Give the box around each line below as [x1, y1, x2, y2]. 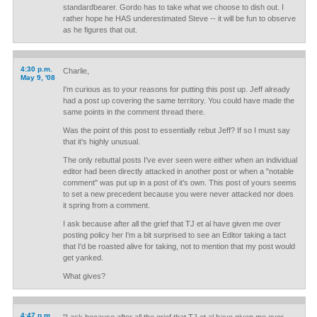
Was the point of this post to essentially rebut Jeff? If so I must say [62, 126, 290, 134]
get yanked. [62, 253, 103, 262]
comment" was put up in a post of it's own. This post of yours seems [62, 178, 296, 187]
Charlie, [62, 67, 89, 75]
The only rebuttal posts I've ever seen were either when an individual [62, 156, 297, 164]
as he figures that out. [62, 25, 137, 34]
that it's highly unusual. [62, 137, 140, 146]
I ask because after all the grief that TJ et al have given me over [62, 219, 281, 228]
